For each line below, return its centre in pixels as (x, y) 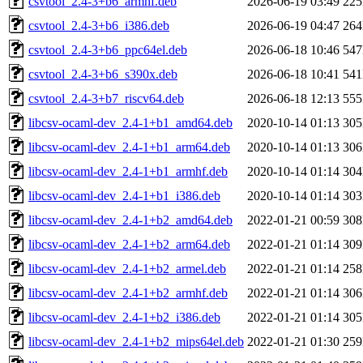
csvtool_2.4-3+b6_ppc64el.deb (108, 49)
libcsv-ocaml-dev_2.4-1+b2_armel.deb (127, 268)
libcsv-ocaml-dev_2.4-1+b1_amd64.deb (130, 122)
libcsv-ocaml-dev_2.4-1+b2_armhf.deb (128, 293)
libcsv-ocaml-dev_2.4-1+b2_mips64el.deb (136, 341)
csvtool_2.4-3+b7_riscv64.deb (106, 98)
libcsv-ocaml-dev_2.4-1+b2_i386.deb (124, 317)
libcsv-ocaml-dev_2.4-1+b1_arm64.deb (129, 147)
